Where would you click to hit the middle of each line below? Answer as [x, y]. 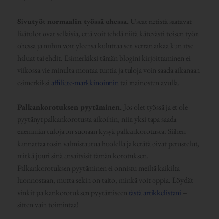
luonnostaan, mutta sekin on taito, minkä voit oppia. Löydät [105, 180]
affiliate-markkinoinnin [85, 82]
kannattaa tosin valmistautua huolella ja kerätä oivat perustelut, [108, 144]
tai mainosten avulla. [149, 82]
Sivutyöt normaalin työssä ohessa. [74, 21]
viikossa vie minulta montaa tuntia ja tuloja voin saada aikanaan [108, 70]
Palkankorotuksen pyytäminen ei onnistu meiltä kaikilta [98, 168]
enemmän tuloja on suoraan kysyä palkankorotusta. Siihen [101, 131]
